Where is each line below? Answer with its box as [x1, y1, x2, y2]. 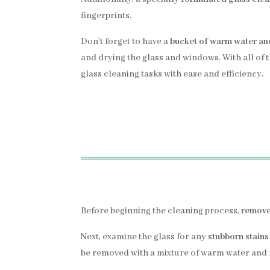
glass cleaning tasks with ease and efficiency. [81, 69, 264, 80]
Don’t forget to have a [81, 36, 171, 47]
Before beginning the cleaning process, [81, 206, 242, 217]
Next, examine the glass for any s [81, 231, 213, 243]
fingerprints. [81, 10, 132, 21]
